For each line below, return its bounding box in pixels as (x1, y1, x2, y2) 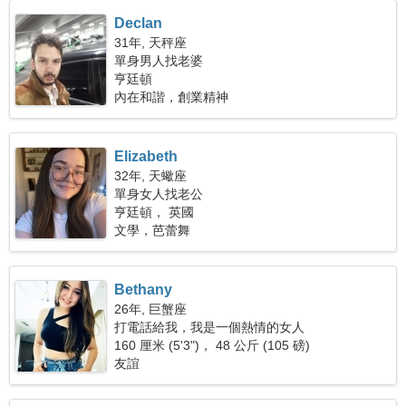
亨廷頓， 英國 (114, 205, 195, 219)
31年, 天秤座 (114, 35, 188, 50)
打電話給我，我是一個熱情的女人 (114, 320, 305, 334)
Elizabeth (114, 149, 179, 164)
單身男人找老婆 (114, 53, 204, 68)
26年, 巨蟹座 (114, 302, 188, 316)
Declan (114, 15, 163, 31)
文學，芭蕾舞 (114, 223, 191, 237)
